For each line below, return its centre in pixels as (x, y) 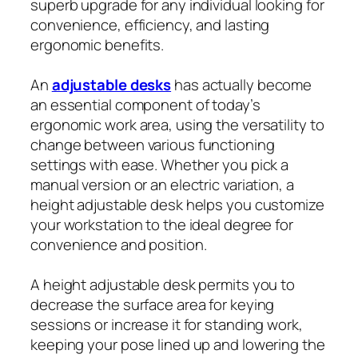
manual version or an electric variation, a (162, 185)
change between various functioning (153, 145)
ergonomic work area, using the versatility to (177, 125)
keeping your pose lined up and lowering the (178, 345)
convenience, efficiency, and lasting (150, 25)
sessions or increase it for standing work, (167, 325)
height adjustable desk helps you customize (177, 205)
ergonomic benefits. (97, 45)
